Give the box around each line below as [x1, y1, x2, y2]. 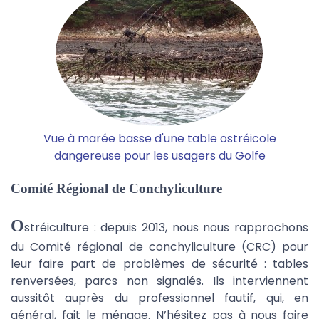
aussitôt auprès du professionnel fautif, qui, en [11, 290, 308, 306]
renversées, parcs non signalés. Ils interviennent [11, 273, 308, 289]
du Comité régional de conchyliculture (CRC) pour [11, 239, 308, 255]
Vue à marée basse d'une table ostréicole [43, 130, 276, 147]
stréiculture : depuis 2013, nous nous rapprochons [24, 219, 308, 236]
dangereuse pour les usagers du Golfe [53, 147, 266, 164]
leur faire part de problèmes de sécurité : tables [11, 256, 308, 272]
